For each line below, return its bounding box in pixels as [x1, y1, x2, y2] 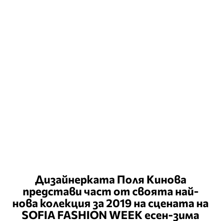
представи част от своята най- [22, 184, 199, 198]
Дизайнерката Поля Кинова [35, 172, 186, 186]
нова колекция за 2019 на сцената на [12, 195, 209, 210]
